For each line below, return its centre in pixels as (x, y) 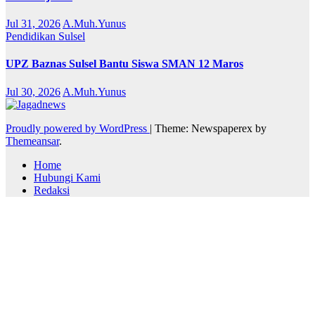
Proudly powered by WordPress (78, 128)
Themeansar (32, 141)
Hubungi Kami (67, 177)
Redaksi (52, 190)
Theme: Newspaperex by (211, 128)
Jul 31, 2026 (33, 24)
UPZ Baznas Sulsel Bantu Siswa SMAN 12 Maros (124, 64)
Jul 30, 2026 (33, 91)
